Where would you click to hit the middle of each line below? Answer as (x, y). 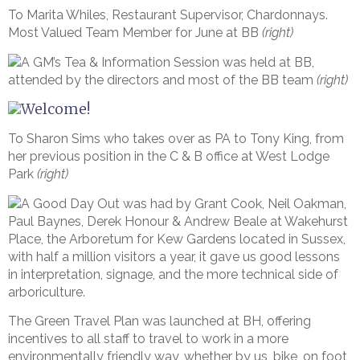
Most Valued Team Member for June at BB (135, 33)
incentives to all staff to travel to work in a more (148, 339)
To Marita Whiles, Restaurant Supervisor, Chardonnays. (168, 15)
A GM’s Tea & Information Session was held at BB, (168, 62)
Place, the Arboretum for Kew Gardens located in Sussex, (177, 239)
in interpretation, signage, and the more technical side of (173, 274)
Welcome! (55, 109)
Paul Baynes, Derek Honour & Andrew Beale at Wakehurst (178, 221)
